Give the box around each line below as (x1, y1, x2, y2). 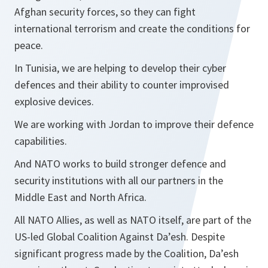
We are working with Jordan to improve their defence (14, 117, 254, 131)
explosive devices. (14, 95, 94, 108)
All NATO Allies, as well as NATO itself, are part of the (14, 213, 251, 227)
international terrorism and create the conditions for (14, 22, 250, 35)
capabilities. (14, 134, 67, 148)
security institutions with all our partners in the (14, 173, 223, 187)
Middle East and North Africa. (14, 190, 147, 204)
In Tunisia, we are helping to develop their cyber (14, 61, 226, 75)
